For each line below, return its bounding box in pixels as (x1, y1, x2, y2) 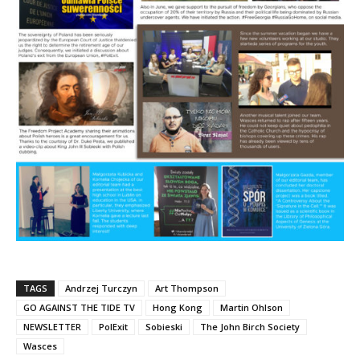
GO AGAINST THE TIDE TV (23, 301, 135, 314)
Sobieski (145, 321, 182, 333)
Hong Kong (153, 301, 202, 314)
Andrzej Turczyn (65, 282, 137, 295)
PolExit (99, 321, 128, 333)
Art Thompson (155, 282, 219, 295)
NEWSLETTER (23, 321, 81, 333)
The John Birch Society (200, 321, 300, 333)
